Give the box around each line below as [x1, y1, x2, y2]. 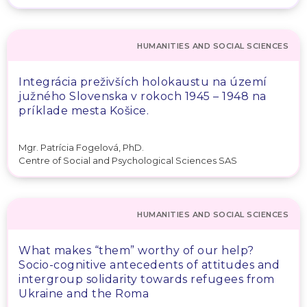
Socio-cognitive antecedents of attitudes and [19, 258, 280, 271]
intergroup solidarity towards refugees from [19, 272, 275, 286]
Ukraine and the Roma [19, 286, 149, 300]
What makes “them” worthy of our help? [19, 243, 254, 257]
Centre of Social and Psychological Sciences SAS [19, 154, 237, 166]
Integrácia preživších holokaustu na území [19, 75, 267, 88]
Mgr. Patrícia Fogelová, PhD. [19, 142, 144, 153]
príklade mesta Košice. [19, 104, 149, 117]
